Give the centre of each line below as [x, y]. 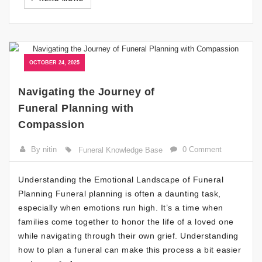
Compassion [51, 125]
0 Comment [202, 150]
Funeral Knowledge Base [120, 150]
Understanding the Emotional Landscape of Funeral [121, 180]
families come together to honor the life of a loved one [126, 222]
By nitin [44, 150]
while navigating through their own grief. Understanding [128, 236]
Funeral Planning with [76, 108]
